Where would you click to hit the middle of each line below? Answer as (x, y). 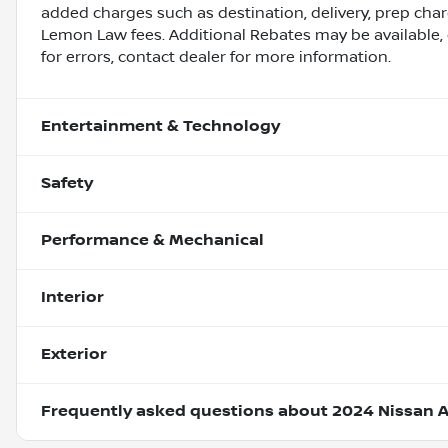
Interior (72, 298)
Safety (67, 184)
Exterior (74, 355)
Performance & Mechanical (152, 241)
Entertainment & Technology (160, 127)
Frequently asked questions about (186, 412)
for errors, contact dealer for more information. (216, 57)
